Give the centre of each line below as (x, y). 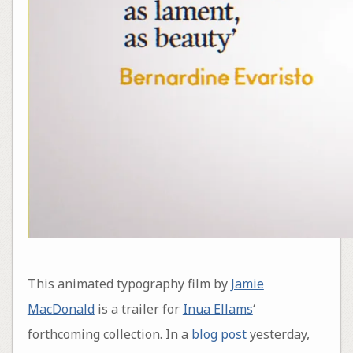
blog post (219, 334)
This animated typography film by (129, 284)
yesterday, (278, 334)
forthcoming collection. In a (109, 334)
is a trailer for (138, 309)
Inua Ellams (217, 309)
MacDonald (61, 309)
